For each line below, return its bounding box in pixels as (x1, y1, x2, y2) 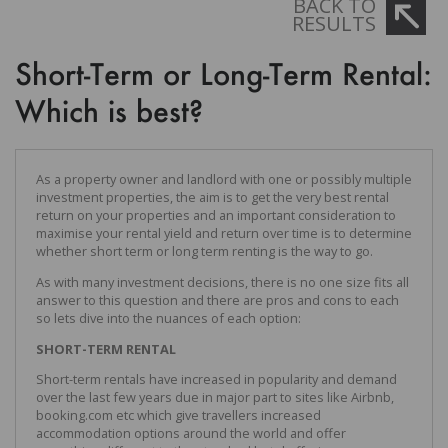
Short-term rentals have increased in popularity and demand (36, 370, 397, 389)
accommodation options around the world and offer (36, 424, 346, 443)
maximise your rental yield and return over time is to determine (36, 223, 412, 242)
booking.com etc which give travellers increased (36, 406, 321, 425)
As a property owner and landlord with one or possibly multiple (36, 169, 412, 188)
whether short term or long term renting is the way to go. (36, 241, 373, 260)
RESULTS (292, 9, 376, 37)
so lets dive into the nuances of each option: (36, 308, 301, 327)
